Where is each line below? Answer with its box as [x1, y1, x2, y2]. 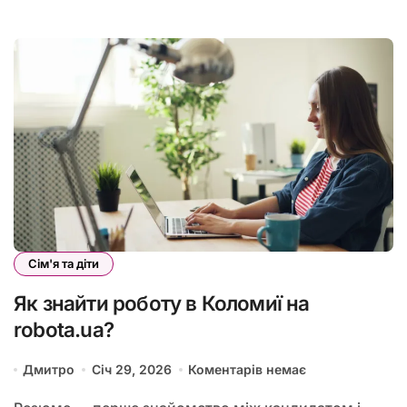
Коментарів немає [188, 362, 307, 378]
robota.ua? [14, 317, 114, 342]
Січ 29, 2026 [91, 362, 172, 378]
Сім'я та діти [28, 256, 99, 272]
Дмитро [23, 362, 75, 378]
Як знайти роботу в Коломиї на [14, 291, 310, 316]
